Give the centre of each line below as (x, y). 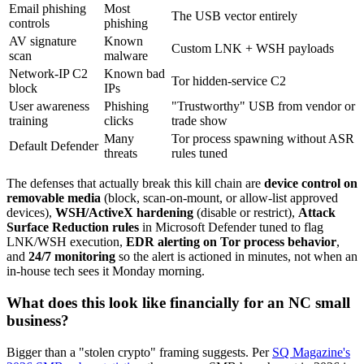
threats (121, 154)
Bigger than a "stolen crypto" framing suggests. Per (139, 352)
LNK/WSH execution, (66, 242)
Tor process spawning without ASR (263, 139)
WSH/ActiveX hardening (124, 213)
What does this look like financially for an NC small (178, 303)
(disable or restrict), (246, 213)
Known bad (134, 74)
